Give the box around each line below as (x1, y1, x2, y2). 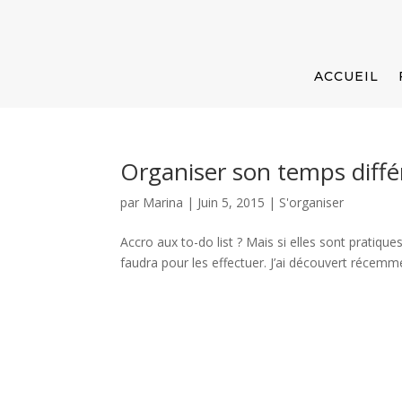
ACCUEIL (313, 68, 379, 84)
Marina (143, 194, 184, 211)
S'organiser (279, 194, 345, 211)
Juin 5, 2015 (197, 194, 266, 211)
